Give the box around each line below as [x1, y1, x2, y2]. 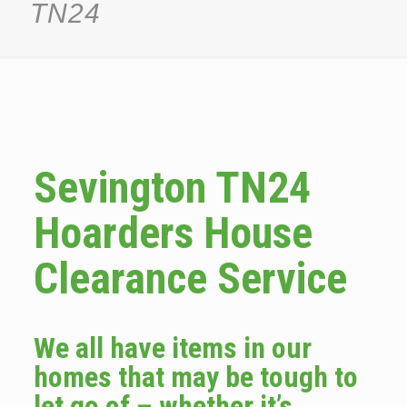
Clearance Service [33, 253, 347, 304]
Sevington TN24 [33, 162, 311, 213]
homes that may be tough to [33, 360, 358, 394]
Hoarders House [33, 207, 313, 259]
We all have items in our [33, 331, 312, 365]
